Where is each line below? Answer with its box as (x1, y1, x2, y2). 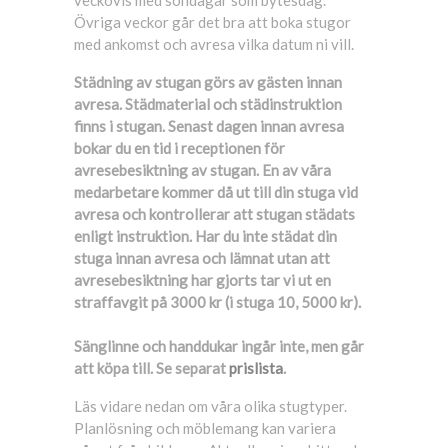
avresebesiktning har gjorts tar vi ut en (74, 271, 331, 289)
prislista (229, 359, 283, 377)
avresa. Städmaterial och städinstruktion (74, 95, 342, 113)
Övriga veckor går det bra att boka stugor (74, 13, 351, 31)
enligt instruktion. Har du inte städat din (74, 227, 337, 245)
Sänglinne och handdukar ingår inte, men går (74, 337, 364, 355)
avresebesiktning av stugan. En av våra (74, 161, 331, 179)
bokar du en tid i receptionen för (74, 139, 285, 157)
